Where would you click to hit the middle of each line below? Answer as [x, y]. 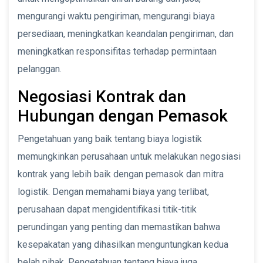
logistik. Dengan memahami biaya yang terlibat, [113, 191]
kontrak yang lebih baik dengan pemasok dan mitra [121, 174]
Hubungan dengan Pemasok [123, 116]
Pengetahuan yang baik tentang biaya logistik [110, 139]
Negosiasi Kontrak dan [102, 96]
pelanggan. [40, 69]
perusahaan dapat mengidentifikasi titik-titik [107, 209]
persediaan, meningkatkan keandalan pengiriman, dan [126, 33]
